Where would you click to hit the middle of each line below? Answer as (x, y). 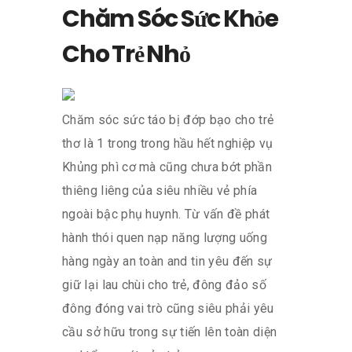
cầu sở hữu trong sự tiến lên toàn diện (170, 332)
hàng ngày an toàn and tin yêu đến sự (167, 261)
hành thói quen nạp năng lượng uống (165, 237)
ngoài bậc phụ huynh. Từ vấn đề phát (166, 214)
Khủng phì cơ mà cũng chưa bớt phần (167, 167)
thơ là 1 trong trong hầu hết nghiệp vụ (168, 143)
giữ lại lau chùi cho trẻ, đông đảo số (164, 284)
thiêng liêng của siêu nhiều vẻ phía (160, 190)
